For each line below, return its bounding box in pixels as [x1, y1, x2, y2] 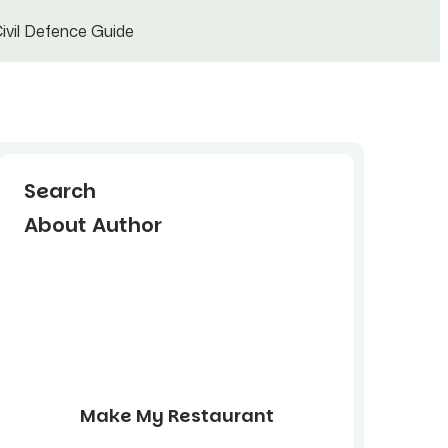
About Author [24, 211, 163, 239]
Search [24, 177, 97, 205]
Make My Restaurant [79, 403, 274, 428]
